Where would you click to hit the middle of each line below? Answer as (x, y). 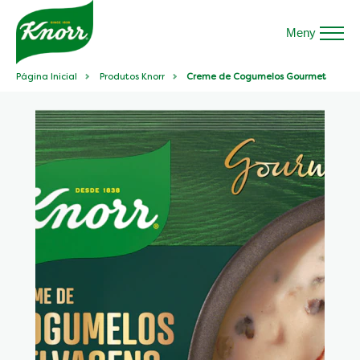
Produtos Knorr (132, 78)
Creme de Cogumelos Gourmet (256, 78)
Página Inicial (47, 78)
